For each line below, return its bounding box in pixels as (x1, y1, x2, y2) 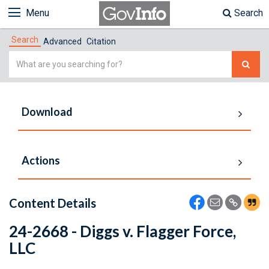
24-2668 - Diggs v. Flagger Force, (9, 222, 236, 241)
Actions (22, 154, 60, 167)
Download (22, 105, 73, 118)
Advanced (43, 37, 82, 46)
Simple (8, 52, 39, 64)
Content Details (9, 196, 96, 210)
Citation (86, 37, 116, 46)
